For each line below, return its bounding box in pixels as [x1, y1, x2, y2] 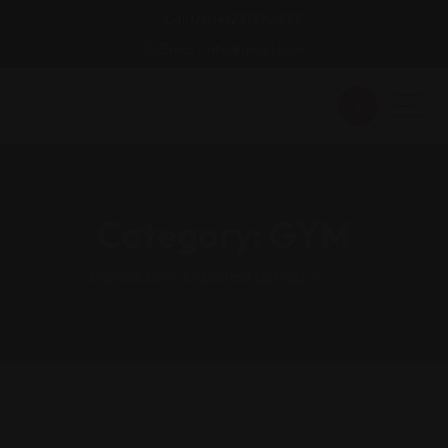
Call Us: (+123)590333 [163, 10, 301, 28]
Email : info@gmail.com [162, 40, 304, 58]
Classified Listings [183, 266, 306, 286]
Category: [97, 212, 269, 257]
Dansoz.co [88, 266, 165, 286]
